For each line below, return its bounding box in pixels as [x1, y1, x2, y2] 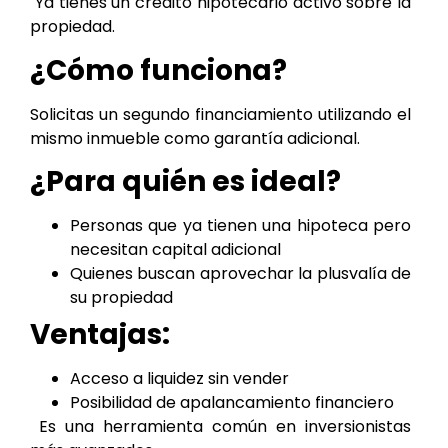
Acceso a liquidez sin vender [70, 367, 289, 391]
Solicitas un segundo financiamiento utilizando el [30, 102, 411, 126]
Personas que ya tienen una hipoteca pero [70, 214, 411, 238]
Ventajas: [30, 315, 170, 355]
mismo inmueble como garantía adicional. [30, 126, 360, 150]
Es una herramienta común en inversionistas [30, 415, 411, 439]
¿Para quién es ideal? [30, 162, 341, 202]
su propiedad [70, 286, 173, 310]
